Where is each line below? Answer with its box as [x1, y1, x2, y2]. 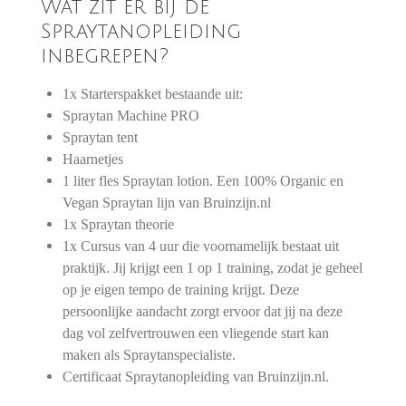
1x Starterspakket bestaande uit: [63, 85, 244, 103]
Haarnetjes [63, 150, 124, 169]
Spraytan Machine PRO [63, 107, 200, 125]
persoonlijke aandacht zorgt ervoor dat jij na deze [63, 303, 343, 321]
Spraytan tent [63, 129, 139, 147]
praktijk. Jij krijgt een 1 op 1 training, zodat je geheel [63, 259, 363, 277]
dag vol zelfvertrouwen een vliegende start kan [63, 324, 330, 343]
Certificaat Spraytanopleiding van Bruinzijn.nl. [63, 368, 330, 386]
